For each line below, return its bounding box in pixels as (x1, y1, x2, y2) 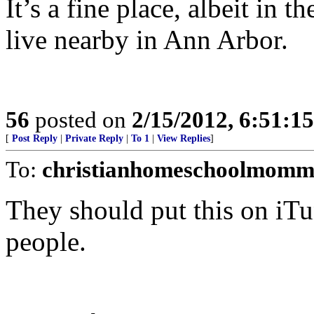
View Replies (157, 133, 210, 144)
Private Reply (65, 133, 123, 144)
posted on (29, 107, 132, 132)
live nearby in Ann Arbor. (6, 25, 288, 55)
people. (6, 226, 86, 257)
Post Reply (12, 133, 57, 144)
